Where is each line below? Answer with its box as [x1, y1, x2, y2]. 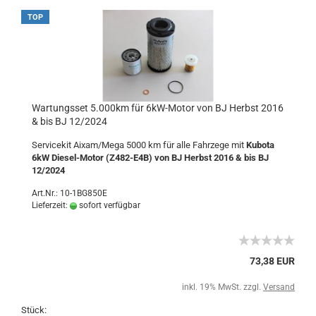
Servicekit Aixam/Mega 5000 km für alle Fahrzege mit [32, 140, 246, 150]
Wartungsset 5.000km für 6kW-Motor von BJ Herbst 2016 [32, 102, 284, 114]
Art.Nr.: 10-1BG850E [32, 188, 107, 198]
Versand [263, 282, 295, 292]
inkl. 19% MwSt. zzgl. [182, 282, 263, 292]
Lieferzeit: [32, 200, 70, 210]
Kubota [246, 140, 274, 150]
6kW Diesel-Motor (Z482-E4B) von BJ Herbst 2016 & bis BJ [32, 152, 269, 163]
